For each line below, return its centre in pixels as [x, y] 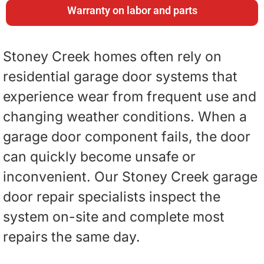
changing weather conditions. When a [125, 117]
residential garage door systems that [120, 77]
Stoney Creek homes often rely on [112, 57]
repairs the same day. [72, 237]
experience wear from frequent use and [130, 97]
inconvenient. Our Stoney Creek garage [130, 177]
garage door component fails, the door [127, 137]
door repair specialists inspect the [112, 197]
